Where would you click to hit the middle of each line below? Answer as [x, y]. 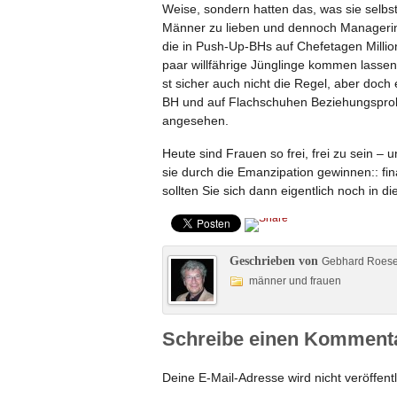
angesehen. [195, 121]
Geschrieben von [276, 261]
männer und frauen [295, 281]
